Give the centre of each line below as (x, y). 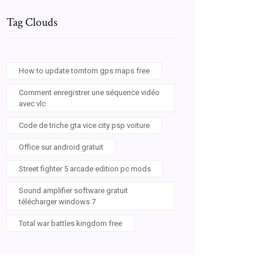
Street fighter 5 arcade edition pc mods (85, 169)
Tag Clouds (32, 22)
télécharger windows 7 (57, 202)
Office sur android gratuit (61, 147)
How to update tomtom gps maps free (84, 71)
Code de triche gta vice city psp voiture (84, 125)
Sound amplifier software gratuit (73, 190)
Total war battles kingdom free (70, 223)
